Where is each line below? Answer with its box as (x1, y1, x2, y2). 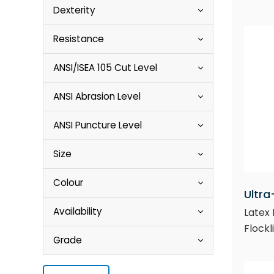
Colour (53, 176, 83, 189)
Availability (53, 205, 102, 218)
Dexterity (53, 4, 95, 17)
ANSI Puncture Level (53, 119, 142, 131)
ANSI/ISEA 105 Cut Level (53, 61, 157, 74)
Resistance (53, 32, 104, 45)
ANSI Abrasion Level (53, 90, 141, 103)
